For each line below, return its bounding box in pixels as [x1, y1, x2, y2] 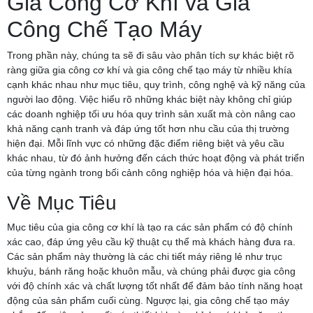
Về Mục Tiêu [7, 191, 117, 214]
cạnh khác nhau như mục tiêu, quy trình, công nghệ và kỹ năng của [7, 78, 305, 90]
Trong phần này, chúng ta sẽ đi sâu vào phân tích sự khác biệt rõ [7, 49, 294, 61]
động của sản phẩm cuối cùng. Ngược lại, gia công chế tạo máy [7, 294, 289, 306]
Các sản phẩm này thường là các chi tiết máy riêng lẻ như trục [7, 250, 282, 262]
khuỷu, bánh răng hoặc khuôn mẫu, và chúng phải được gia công [7, 265, 296, 277]
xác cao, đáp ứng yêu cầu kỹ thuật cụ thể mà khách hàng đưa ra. [7, 235, 296, 247]
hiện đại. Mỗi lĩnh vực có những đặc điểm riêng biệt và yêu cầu [7, 137, 284, 149]
